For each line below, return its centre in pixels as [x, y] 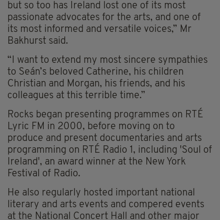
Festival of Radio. [44, 174]
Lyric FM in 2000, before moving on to [91, 126]
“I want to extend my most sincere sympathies [108, 60]
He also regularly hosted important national [101, 193]
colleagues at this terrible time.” [76, 96]
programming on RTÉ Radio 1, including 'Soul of [110, 150]
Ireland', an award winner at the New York [96, 162]
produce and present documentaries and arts [105, 138]
